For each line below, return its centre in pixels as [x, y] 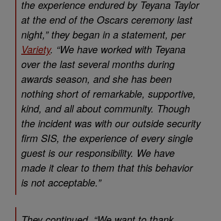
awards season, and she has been [96, 79]
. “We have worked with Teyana [118, 49]
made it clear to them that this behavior [107, 168]
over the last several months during [98, 64]
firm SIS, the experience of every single [107, 138]
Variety [36, 49]
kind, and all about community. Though [106, 109]
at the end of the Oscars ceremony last [107, 20]
